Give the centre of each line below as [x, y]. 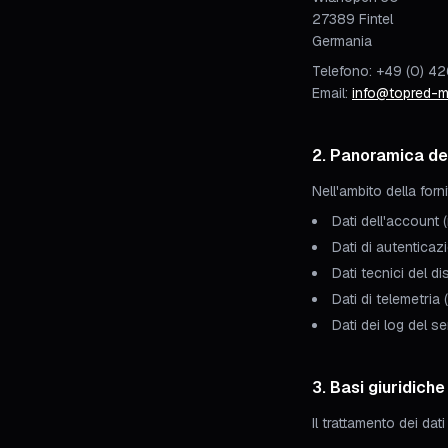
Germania [342, 41]
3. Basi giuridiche [378, 387]
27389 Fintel [352, 19]
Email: [332, 93]
